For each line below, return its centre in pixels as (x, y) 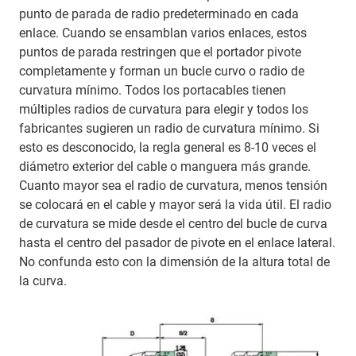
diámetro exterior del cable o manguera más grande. (165, 167)
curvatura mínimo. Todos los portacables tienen (153, 91)
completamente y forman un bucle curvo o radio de (162, 72)
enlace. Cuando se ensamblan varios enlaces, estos (163, 33)
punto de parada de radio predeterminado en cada (159, 14)
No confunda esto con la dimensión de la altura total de (174, 262)
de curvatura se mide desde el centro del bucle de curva (173, 224)
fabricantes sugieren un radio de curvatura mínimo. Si (169, 129)
